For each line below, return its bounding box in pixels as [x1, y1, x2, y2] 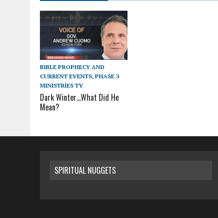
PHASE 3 [95, 72, 119, 80]
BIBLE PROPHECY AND [40, 63, 105, 71]
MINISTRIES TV [40, 81, 83, 89]
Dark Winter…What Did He [40, 91, 119, 103]
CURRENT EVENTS [40, 72, 92, 80]
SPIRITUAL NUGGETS [54, 164, 116, 176]
